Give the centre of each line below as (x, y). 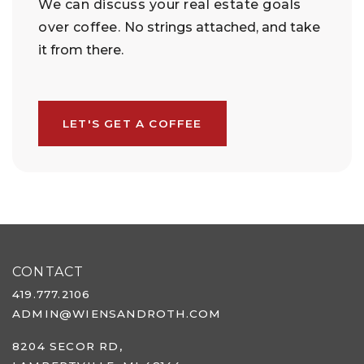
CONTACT (48, 272)
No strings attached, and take (222, 28)
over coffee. (81, 28)
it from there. (81, 50)
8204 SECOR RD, (67, 347)
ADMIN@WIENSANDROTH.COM (117, 314)
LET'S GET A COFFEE (132, 124)
